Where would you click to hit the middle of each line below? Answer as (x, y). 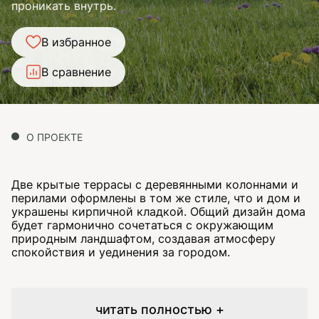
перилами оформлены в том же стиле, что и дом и (156, 198)
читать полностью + (159, 309)
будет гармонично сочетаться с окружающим (142, 225)
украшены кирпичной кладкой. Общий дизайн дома (158, 211)
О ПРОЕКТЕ (54, 137)
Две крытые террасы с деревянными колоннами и (155, 184)
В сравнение (76, 72)
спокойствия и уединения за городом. (121, 252)
